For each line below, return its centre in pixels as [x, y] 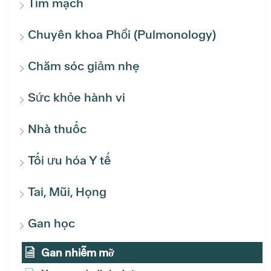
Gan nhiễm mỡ [78, 252]
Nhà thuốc [57, 129]
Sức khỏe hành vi [77, 97]
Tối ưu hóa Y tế [70, 160]
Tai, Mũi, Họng [67, 191]
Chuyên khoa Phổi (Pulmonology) [122, 34]
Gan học [51, 223]
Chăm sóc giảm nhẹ [84, 66]
